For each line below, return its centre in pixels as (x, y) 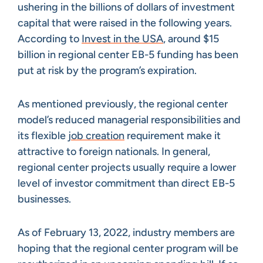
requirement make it (173, 135)
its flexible (43, 135)
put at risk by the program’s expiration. (107, 70)
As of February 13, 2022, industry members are (126, 232)
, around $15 (191, 38)
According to (50, 38)
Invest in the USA (122, 38)
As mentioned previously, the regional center (123, 104)
